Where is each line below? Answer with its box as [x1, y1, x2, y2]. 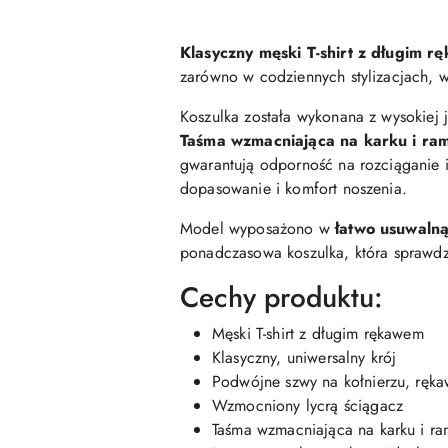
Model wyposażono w [180, 217, 336, 240]
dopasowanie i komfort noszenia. [180, 177, 407, 200]
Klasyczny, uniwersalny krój [212, 346, 397, 369]
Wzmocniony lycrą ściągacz [212, 394, 403, 417]
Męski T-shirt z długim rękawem [212, 322, 424, 345]
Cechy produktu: [180, 277, 383, 318]
